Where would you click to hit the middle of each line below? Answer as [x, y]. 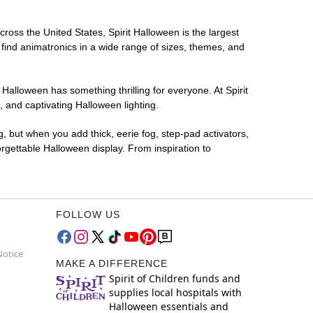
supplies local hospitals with [175, 293]
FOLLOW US [88, 215]
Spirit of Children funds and [175, 279]
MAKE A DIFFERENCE [112, 264]
